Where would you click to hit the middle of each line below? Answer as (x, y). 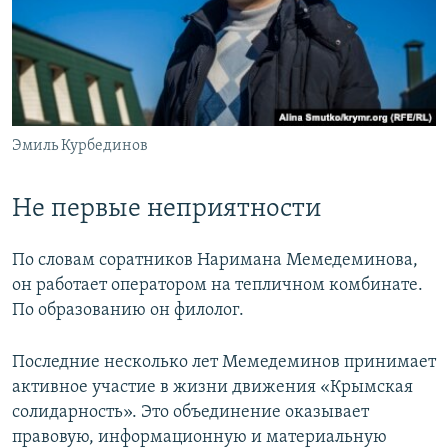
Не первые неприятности (166, 210)
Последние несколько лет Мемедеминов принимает (224, 362)
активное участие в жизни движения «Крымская (212, 387)
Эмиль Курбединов (80, 146)
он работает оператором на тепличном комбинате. (217, 285)
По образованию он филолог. (128, 310)
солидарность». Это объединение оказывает (190, 412)
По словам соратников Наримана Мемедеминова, (215, 260)
